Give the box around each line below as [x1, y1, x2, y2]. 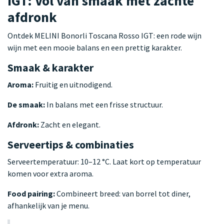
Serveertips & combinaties [7, 137, 134, 151]
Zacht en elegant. [39, 119, 100, 129]
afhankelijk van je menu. [7, 200, 89, 210]
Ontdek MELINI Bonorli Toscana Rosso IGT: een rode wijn [7, 30, 201, 40]
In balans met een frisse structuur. [45, 99, 163, 109]
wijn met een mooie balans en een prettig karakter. [7, 42, 182, 52]
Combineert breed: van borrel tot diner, [55, 188, 190, 198]
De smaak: [7, 99, 45, 109]
